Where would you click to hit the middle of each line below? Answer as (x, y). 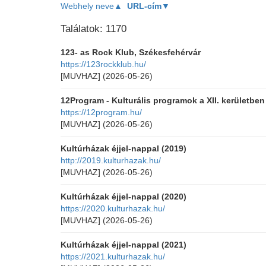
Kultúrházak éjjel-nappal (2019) (123, 148)
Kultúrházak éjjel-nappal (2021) (123, 245)
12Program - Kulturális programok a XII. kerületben (163, 100)
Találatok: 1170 (94, 29)
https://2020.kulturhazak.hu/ (113, 208)
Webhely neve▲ (91, 6)
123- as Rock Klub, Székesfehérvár (131, 52)
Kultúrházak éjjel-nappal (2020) (123, 197)
